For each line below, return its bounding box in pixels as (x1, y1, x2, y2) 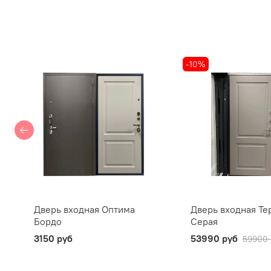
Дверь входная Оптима (34, 203, 135, 215)
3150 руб (34, 232, 73, 244)
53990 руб (190, 232, 238, 244)
